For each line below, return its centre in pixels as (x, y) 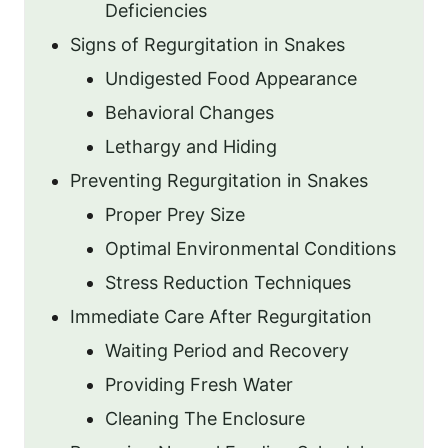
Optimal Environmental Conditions (250, 248)
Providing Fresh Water (199, 384)
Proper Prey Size (175, 214)
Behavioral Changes (189, 112)
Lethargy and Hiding (191, 146)
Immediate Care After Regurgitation (221, 316)
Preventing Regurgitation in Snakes (219, 180)
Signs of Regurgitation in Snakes (207, 44)
